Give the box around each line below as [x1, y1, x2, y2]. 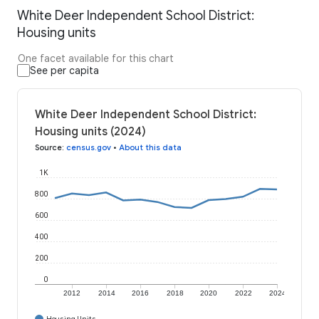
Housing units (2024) [35, 125, 146, 140]
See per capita [30, 64, 99, 78]
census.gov [66, 142, 111, 153]
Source [35, 142, 62, 153]
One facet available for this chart [18, 52, 174, 66]
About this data [119, 142, 182, 153]
